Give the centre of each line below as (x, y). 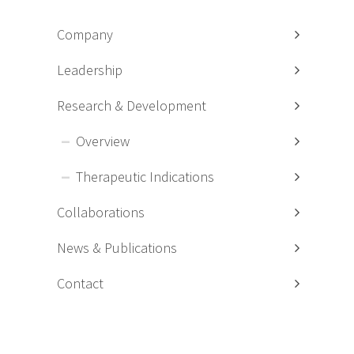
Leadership (89, 70)
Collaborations (100, 212)
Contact (80, 283)
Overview (102, 141)
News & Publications (117, 248)
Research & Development (131, 105)
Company (85, 34)
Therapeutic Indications (145, 177)
